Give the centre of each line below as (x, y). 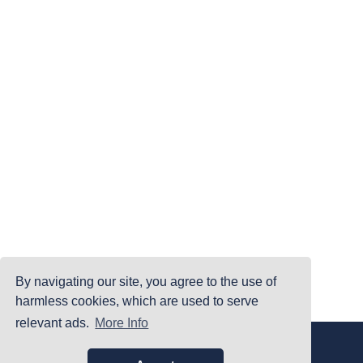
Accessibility (269, 342)
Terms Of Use (132, 342)
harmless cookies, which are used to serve (137, 301)
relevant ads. (54, 323)
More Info (122, 323)
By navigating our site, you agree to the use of (146, 281)
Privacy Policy (204, 342)
